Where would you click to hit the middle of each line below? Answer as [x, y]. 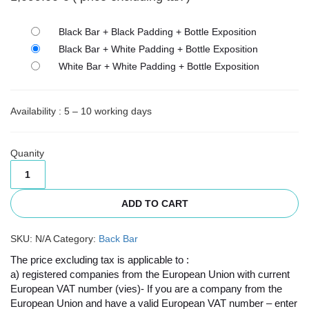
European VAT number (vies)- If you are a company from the [146, 288]
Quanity [27, 153]
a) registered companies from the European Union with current [150, 274]
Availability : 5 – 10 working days [81, 111]
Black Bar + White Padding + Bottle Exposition [158, 49]
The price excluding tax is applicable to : [100, 259]
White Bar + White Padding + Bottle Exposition [159, 66]
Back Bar [118, 238]
